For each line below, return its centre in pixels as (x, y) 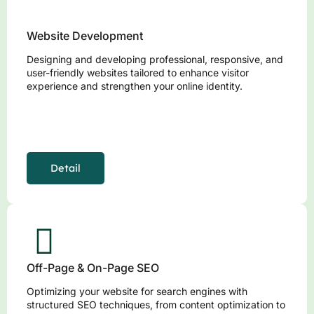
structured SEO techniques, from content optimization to (156, 305)
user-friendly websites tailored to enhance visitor (138, 73)
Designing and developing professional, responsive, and (155, 60)
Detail (66, 168)
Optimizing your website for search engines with (137, 292)
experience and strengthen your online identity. (135, 86)
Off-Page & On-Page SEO (93, 268)
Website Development (85, 36)
